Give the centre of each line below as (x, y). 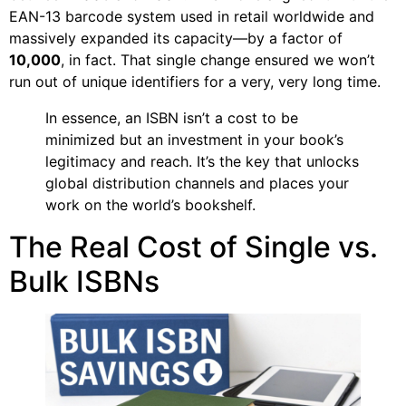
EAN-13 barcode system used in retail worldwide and (192, 16)
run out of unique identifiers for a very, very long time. (195, 81)
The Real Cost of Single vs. (193, 246)
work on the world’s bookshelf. (150, 204)
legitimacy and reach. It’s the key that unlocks (202, 161)
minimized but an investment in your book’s (194, 139)
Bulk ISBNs (84, 281)
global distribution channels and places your (197, 183)
